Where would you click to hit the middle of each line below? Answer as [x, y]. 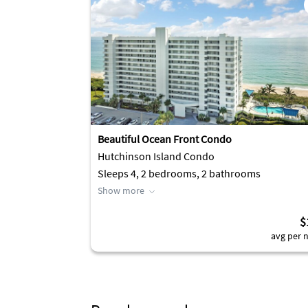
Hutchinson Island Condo [156, 156]
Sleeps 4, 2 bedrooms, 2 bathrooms [179, 173]
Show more [121, 190]
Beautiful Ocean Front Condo [165, 139]
